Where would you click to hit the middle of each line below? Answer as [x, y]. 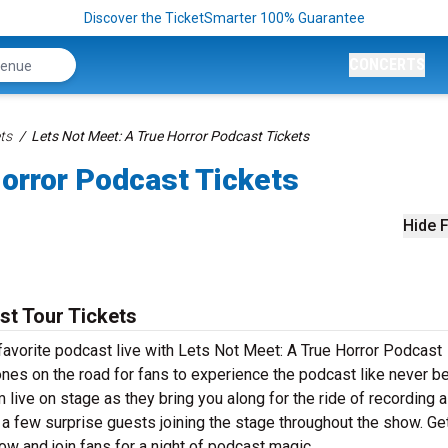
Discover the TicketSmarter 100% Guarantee [224, 18]
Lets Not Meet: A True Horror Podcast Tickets [170, 136]
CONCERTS [387, 64]
